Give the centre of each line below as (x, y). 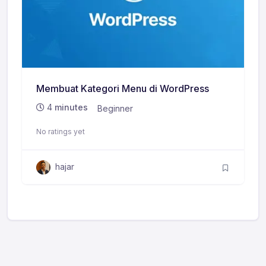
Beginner (115, 108)
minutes (70, 107)
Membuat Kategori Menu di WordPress (123, 88)
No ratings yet (61, 132)
